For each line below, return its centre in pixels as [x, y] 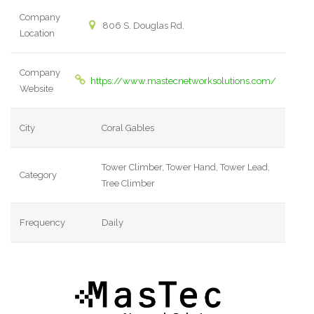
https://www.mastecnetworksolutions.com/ [183, 81]
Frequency [43, 223]
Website [37, 89]
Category [39, 175]
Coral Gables [128, 128]
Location [37, 34]
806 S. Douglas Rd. [142, 26]
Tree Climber [129, 184]
